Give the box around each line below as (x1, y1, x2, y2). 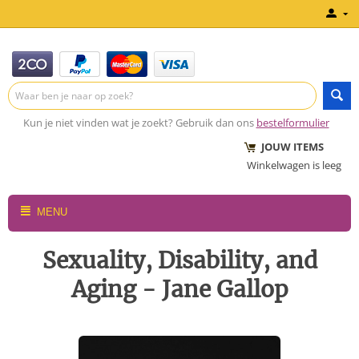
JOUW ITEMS (247, 139, 324, 154)
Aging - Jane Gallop (71, 275, 288, 304)
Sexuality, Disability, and (42, 246, 317, 275)
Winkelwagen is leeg (247, 158, 341, 172)
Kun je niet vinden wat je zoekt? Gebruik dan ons (22, 115, 254, 130)
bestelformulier (256, 115, 329, 130)
